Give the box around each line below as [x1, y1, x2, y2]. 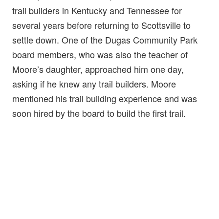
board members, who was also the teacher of [12, 48, 188, 61]
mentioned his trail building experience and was [12, 92, 197, 105]
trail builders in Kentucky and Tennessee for [12, 4, 182, 17]
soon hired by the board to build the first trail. [12, 107, 186, 120]
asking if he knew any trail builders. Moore [12, 77, 176, 90]
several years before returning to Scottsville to [12, 19, 191, 32]
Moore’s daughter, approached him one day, [12, 63, 184, 76]
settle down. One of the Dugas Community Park [12, 33, 197, 46]
